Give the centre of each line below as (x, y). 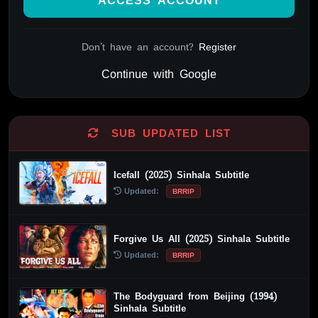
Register (218, 47)
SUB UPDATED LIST (168, 134)
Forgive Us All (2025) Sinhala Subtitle (202, 238)
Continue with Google (159, 75)
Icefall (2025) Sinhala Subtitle (182, 175)
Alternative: (52, 92)
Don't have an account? (140, 47)
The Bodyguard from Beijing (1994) (196, 296)
